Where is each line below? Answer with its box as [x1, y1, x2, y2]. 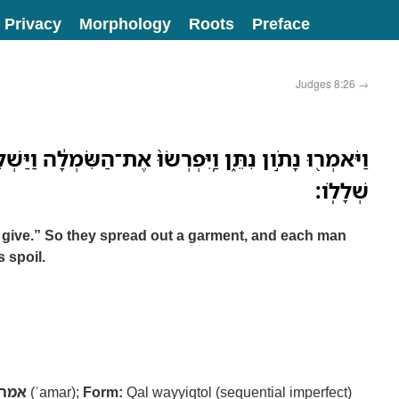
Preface [252, 12, 310, 34]
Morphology [79, 12, 171, 34]
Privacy [4, 12, 61, 34]
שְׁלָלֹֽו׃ [315, 175, 369, 205]
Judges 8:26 [296, 76, 358, 91]
